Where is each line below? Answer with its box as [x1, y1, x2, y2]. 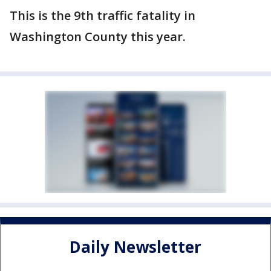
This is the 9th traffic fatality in [10, 7, 195, 24]
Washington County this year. [10, 28, 186, 45]
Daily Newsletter [70, 236, 201, 258]
